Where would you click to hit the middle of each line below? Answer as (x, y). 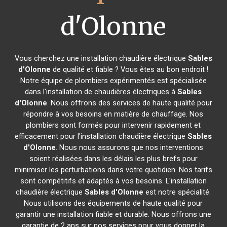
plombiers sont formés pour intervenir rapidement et (113, 125)
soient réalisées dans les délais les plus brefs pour (113, 159)
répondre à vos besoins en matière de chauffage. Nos (113, 114)
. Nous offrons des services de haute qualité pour (129, 103)
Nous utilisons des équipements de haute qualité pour (113, 203)
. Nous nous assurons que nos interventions (130, 147)
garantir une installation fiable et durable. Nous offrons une (113, 214)
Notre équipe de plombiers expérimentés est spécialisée (113, 81)
